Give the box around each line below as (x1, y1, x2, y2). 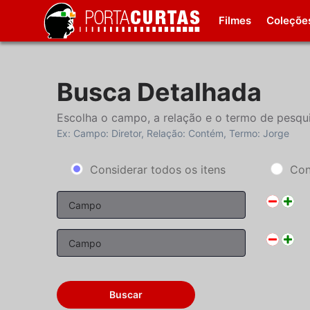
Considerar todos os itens (90, 163, 226, 176)
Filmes (219, 14, 252, 27)
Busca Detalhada (57, 77, 262, 107)
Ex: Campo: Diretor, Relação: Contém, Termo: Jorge (57, 127, 290, 139)
